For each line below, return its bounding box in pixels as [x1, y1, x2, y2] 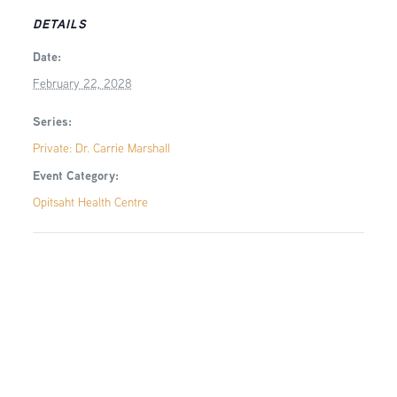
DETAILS [32, 15, 87, 32]
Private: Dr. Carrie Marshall [32, 140, 170, 156]
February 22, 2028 [32, 75, 132, 91]
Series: [32, 113, 72, 129]
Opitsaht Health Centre [32, 194, 148, 210]
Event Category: [32, 167, 119, 183]
